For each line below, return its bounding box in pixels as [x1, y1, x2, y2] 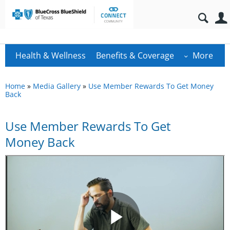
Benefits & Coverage [96, 50, 174, 61]
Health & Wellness [15, 50, 86, 61]
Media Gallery [33, 81, 81, 91]
